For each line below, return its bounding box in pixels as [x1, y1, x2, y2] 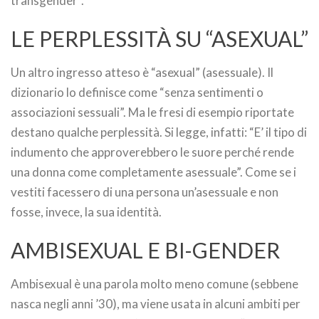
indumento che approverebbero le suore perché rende [11, 145, 294, 159]
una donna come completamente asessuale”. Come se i [11, 164, 296, 179]
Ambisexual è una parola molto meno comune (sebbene [11, 276, 298, 291]
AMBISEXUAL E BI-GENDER [11, 237, 280, 263]
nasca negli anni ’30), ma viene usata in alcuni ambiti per [11, 296, 300, 311]
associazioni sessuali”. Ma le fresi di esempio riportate [11, 105, 294, 120]
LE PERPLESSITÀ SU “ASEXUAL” [11, 26, 308, 51]
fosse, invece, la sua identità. [11, 204, 162, 219]
